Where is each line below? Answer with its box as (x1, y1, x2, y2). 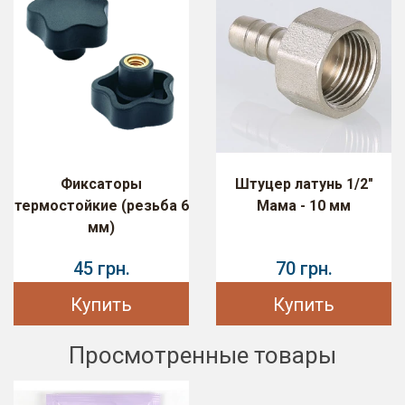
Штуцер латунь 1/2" (234, 174, 373, 193)
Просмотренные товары (69, 341, 336, 369)
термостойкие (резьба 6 (14, 196, 189, 214)
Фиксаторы (61, 174, 142, 193)
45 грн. (72, 257, 130, 279)
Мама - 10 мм (257, 196, 351, 214)
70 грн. (275, 257, 333, 279)
